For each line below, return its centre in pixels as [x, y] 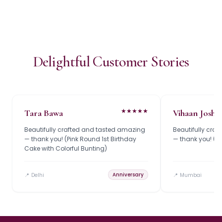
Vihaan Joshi [195, 113]
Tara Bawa [44, 113]
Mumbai [191, 175]
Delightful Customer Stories [111, 61]
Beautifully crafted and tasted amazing [85, 129]
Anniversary [128, 174]
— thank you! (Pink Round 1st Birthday [80, 139]
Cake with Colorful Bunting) [66, 148]
